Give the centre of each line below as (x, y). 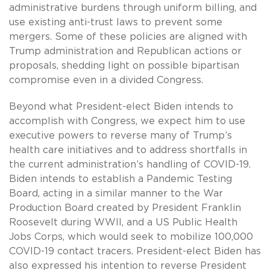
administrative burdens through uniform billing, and (133, 8)
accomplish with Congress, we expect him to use (127, 121)
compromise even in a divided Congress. (106, 80)
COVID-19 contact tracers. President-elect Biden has (135, 252)
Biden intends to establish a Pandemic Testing (121, 179)
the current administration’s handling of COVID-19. (130, 165)
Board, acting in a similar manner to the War (116, 194)
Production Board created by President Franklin (125, 208)
